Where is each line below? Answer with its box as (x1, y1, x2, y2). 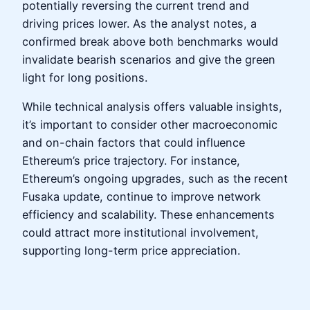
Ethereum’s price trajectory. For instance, (22, 154, 240, 168)
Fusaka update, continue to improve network (22, 190, 261, 204)
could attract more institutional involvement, (22, 226, 259, 240)
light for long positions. (22, 70, 147, 84)
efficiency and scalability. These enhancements (22, 208, 275, 222)
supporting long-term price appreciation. (22, 244, 240, 258)
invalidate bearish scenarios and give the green (22, 52, 275, 66)
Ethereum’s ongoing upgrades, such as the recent (22, 172, 288, 186)
